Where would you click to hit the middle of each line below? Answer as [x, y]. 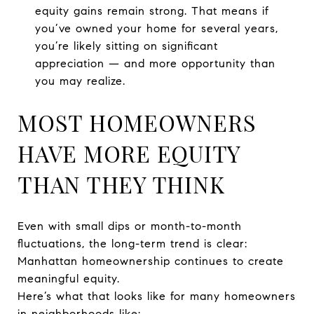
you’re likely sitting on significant [126, 46]
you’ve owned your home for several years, [156, 28]
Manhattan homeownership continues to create [151, 261]
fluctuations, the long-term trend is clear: [132, 243]
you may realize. [80, 81]
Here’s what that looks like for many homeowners [157, 296]
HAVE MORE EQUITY [129, 153]
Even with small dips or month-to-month [130, 226]
